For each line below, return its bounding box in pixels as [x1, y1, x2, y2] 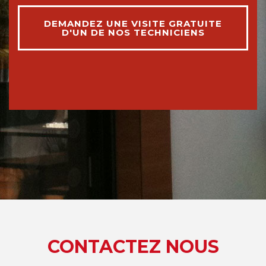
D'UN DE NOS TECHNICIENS [61, 27, 205, 39]
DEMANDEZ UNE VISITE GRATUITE [44, 18, 222, 30]
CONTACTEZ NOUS [47, 236, 219, 258]
